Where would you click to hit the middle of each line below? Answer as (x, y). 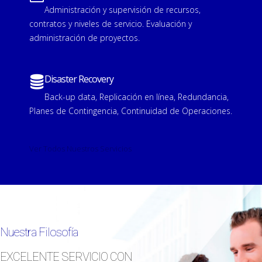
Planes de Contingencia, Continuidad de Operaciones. (131, 111)
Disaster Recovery (79, 79)
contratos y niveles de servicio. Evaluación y (111, 24)
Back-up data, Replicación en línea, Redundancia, (137, 97)
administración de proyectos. (85, 38)
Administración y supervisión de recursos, (123, 10)
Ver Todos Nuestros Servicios (80, 149)
